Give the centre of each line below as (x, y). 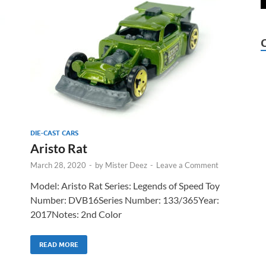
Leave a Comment (187, 165)
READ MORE (59, 244)
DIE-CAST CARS (54, 133)
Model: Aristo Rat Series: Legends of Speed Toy (125, 185)
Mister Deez (126, 165)
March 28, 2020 (58, 165)
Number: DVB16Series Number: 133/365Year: (125, 199)
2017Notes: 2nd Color (76, 214)
